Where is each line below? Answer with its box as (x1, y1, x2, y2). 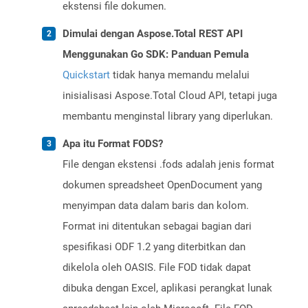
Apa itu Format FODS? (63, 137, 163, 151)
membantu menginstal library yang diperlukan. (63, 110, 273, 123)
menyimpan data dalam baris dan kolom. (63, 199, 249, 212)
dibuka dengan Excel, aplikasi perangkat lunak (63, 282, 272, 295)
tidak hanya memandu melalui (110, 69, 250, 82)
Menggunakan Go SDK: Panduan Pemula (63, 48, 249, 61)
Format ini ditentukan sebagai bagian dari (63, 220, 252, 233)
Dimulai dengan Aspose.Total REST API (63, 27, 243, 41)
